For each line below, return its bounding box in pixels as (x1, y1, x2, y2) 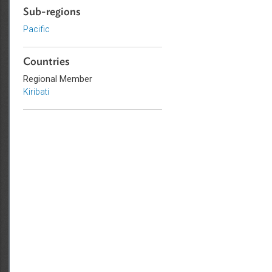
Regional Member (86, 112, 163, 124)
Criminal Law (86, 2, 141, 14)
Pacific (86, 57, 116, 69)
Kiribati (86, 127, 115, 138)
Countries (86, 93, 138, 106)
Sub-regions (86, 38, 151, 50)
